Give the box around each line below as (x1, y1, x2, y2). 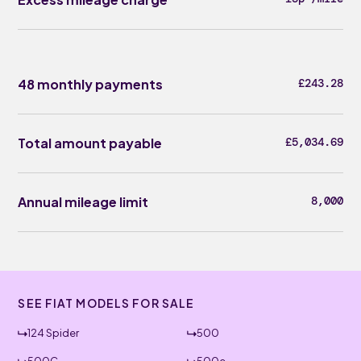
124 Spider (27, 326, 80, 339)
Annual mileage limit (18, 193, 149, 210)
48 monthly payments (18, 76, 164, 93)
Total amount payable (18, 135, 163, 151)
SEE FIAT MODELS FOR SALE (18, 296, 195, 310)
